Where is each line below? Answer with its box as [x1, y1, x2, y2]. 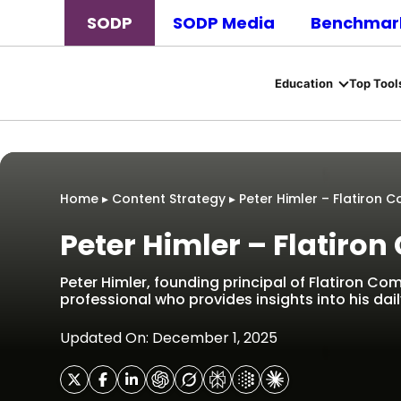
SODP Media [173, 12, 275, 34]
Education [274, 75, 333, 90]
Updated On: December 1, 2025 [60, 328, 277, 348]
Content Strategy [112, 190, 226, 208]
